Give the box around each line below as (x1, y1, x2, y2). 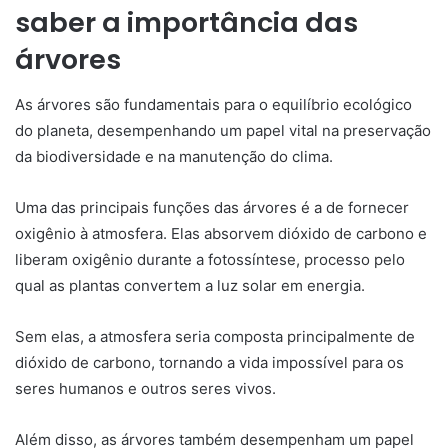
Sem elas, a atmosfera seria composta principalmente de (15, 326, 415, 346)
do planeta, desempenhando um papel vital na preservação (15, 120, 431, 140)
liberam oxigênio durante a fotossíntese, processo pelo (15, 249, 405, 269)
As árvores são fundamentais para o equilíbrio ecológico (15, 94, 412, 114)
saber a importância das (15, 4, 358, 41)
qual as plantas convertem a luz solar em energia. (15, 275, 365, 295)
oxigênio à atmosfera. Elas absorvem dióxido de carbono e (15, 223, 427, 243)
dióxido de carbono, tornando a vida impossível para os (15, 352, 404, 372)
